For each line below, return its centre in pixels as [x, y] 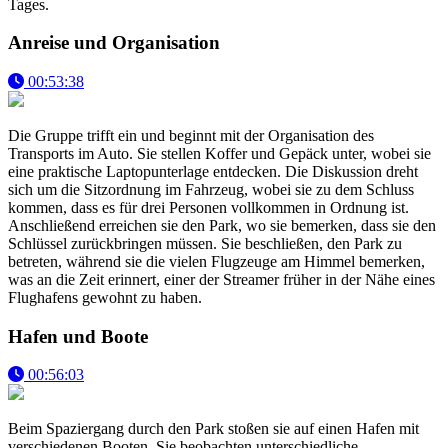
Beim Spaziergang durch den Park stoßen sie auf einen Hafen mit [213, 429]
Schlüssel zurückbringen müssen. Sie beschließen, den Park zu [205, 243]
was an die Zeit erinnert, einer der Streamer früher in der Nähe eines [221, 279]
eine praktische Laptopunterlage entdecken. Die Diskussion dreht [213, 171]
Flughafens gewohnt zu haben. [105, 297]
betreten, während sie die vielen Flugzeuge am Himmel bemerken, [216, 261]
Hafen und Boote [78, 336]
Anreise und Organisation [114, 43]
